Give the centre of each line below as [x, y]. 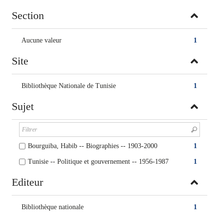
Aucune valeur [42, 40]
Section [28, 15]
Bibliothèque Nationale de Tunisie [69, 86]
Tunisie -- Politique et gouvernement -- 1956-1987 [98, 162]
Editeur [27, 182]
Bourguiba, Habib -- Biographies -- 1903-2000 [93, 146]
